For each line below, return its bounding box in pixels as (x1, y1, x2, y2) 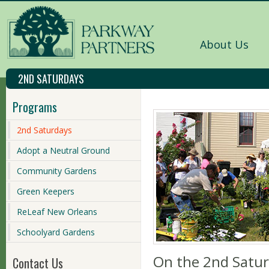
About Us (200, 37, 249, 52)
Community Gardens (17, 165, 97, 177)
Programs (13, 98, 57, 116)
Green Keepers (17, 186, 74, 197)
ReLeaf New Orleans (17, 206, 97, 217)
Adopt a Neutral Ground (17, 145, 110, 156)
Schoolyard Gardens (17, 226, 95, 238)
